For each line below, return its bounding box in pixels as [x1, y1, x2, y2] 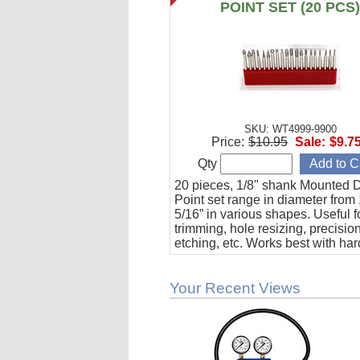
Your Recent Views [170, 280, 301, 297]
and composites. [174, 265, 268, 279]
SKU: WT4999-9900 [243, 123, 337, 135]
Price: [211, 135, 244, 149]
